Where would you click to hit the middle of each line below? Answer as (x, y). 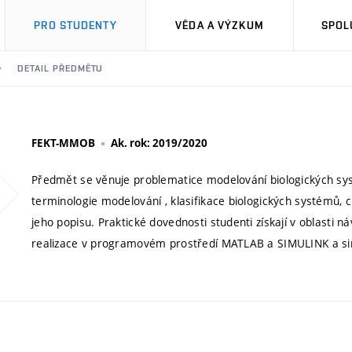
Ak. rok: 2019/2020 (159, 143)
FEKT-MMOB (63, 143)
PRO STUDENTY (75, 25)
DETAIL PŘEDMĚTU (60, 68)
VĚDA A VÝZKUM (220, 25)
